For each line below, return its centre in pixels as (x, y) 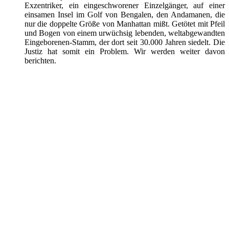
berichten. (40, 60)
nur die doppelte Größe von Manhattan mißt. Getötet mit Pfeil (125, 24)
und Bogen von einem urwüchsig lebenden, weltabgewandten (125, 33)
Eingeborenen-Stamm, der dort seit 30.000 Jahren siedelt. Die (125, 42)
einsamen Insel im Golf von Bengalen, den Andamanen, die (125, 14)
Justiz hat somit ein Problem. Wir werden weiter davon (125, 51)
